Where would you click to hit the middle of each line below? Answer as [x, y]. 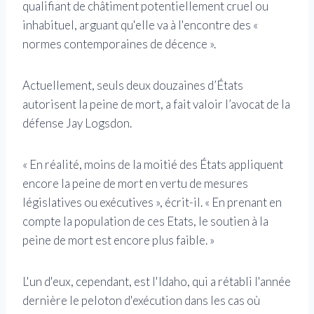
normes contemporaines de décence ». [119, 44]
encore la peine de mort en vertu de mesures [135, 184]
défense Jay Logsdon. [77, 123]
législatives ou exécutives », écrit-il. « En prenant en [152, 203]
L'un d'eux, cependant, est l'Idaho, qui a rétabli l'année [157, 282]
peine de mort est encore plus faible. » [118, 240]
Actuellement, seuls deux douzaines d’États [133, 86]
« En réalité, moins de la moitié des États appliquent [153, 165]
